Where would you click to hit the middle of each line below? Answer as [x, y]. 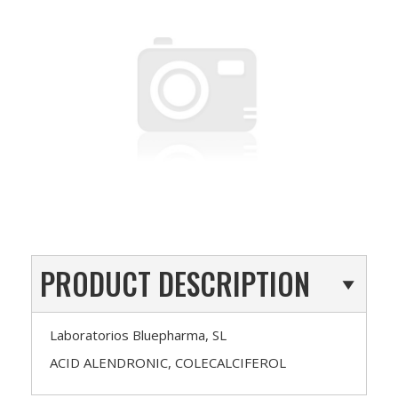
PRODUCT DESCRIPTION [175, 283]
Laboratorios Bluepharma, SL [138, 334]
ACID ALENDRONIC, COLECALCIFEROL [168, 362]
